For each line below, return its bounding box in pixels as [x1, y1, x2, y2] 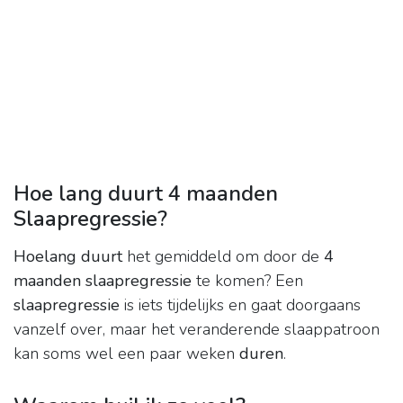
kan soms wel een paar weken [13, 343, 239, 365]
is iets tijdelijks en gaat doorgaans [120, 294, 361, 317]
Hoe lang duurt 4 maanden [13, 179, 278, 209]
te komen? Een [192, 270, 303, 292]
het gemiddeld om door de [122, 246, 324, 268]
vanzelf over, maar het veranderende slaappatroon [13, 318, 380, 341]
